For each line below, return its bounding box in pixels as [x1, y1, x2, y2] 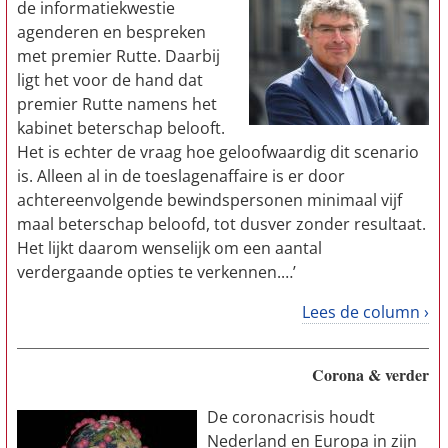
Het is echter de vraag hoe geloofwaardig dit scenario [17, 141, 419, 163]
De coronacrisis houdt [207, 406, 375, 428]
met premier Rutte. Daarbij [17, 45, 220, 67]
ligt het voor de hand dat [17, 69, 203, 91]
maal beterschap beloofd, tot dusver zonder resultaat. [17, 213, 426, 235]
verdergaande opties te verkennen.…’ [17, 261, 296, 283]
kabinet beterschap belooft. [17, 117, 225, 139]
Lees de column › [302, 301, 429, 323]
